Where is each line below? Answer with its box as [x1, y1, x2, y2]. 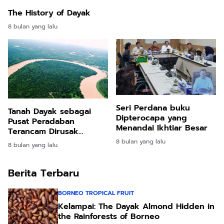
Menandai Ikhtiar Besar [116, 122, 207, 134]
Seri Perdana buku [116, 102, 190, 114]
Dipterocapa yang [116, 112, 167, 124]
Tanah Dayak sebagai [8, 105, 91, 117]
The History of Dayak [8, 6, 90, 19]
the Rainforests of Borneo [58, 210, 159, 222]
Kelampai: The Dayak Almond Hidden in [58, 200, 214, 212]
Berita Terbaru [8, 165, 79, 180]
